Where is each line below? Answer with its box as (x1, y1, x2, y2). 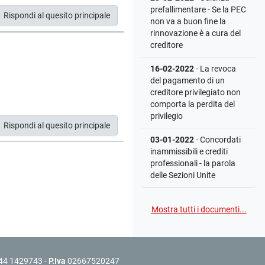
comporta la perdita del (150, 99, 235, 109)
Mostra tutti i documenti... (151, 205, 247, 214)
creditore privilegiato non (150, 88, 241, 97)
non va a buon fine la (150, 17, 226, 26)
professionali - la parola (150, 159, 235, 168)
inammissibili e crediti (150, 147, 228, 156)
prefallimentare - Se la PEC (150, 5, 246, 14)
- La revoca (194, 64, 236, 73)
